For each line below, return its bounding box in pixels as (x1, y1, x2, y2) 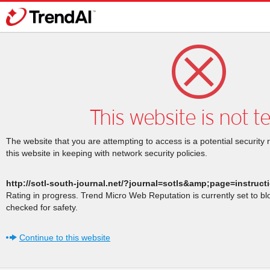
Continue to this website (19, 233, 110, 242)
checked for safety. (6, 202, 78, 212)
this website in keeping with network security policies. (6, 148, 207, 158)
